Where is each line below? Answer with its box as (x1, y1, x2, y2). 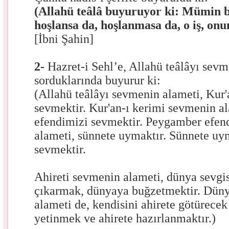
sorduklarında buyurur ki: (34, 74, 161, 87)
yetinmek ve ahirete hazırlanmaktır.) (34, 212, 216, 225)
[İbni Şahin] (34, 32, 94, 45)
